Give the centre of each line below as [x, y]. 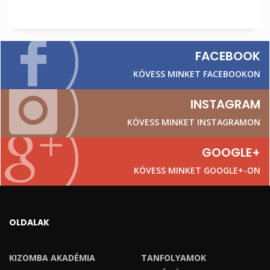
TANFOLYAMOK [174, 258]
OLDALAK [29, 223]
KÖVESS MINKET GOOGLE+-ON [197, 171]
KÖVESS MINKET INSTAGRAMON [194, 122]
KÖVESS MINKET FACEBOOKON [197, 74]
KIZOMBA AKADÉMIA [52, 258]
